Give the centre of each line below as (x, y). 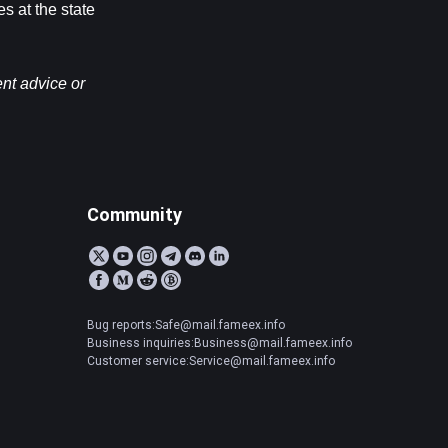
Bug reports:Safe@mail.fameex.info (186, 324)
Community (134, 214)
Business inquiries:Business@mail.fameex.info (219, 342)
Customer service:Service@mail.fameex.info (211, 360)
